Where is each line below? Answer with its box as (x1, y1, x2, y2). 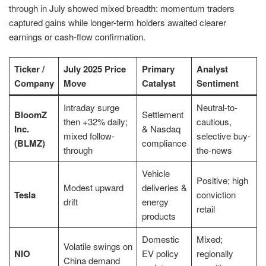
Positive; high (196, 174, 248, 187)
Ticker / (14, 62, 45, 76)
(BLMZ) (14, 137, 45, 150)
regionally (196, 247, 233, 260)
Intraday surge (63, 101, 119, 114)
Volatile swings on (63, 240, 132, 253)
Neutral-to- (196, 101, 237, 114)
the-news (196, 144, 232, 157)
